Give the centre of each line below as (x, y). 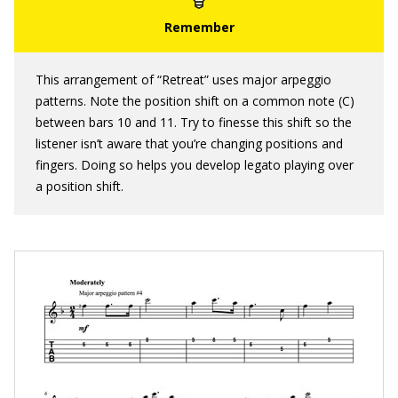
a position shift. (80, 186)
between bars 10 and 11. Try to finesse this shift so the (194, 122)
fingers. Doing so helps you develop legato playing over (195, 165)
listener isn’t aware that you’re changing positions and (189, 143)
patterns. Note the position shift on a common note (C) (195, 101)
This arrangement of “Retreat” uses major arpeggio (183, 80)
